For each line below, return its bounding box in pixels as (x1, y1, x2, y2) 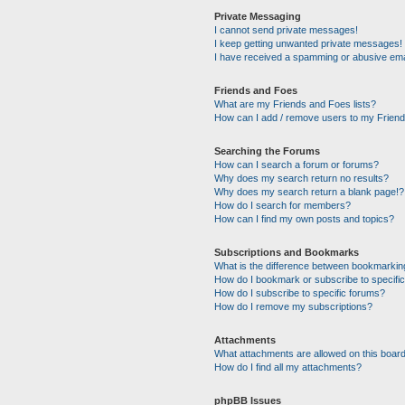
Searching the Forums (213, 146, 320, 156)
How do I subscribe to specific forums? (213, 287, 385, 298)
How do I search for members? (213, 200, 351, 211)
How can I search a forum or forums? (213, 159, 379, 170)
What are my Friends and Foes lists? (213, 99, 376, 109)
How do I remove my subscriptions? (213, 301, 372, 312)
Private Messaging (213, 11, 301, 22)
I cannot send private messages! (213, 24, 358, 35)
